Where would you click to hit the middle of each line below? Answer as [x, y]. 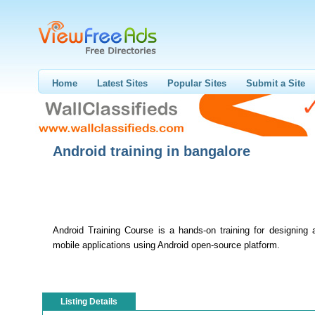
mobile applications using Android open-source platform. [166, 245]
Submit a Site [276, 83]
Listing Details [89, 302]
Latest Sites [122, 83]
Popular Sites [197, 83]
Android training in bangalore [152, 151]
